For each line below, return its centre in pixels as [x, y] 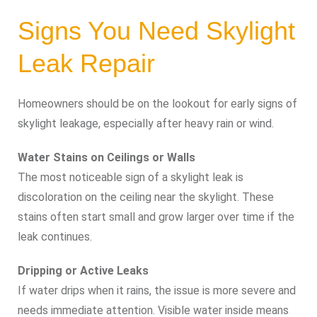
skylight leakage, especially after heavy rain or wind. [146, 123]
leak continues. [55, 236]
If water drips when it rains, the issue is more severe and [157, 290]
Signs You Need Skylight [156, 30]
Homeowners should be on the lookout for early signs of [157, 103]
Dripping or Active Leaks [83, 270]
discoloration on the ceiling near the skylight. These [146, 197]
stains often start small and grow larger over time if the [156, 217]
